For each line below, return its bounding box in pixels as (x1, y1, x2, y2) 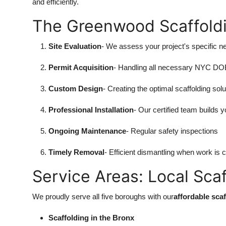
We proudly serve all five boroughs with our (32, 192, 174, 201)
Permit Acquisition (48, 63, 114, 72)
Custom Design (48, 84, 103, 93)
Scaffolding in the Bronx (48, 213, 134, 222)
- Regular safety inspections (126, 127, 218, 135)
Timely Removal (48, 148, 104, 156)
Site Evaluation (48, 42, 101, 50)
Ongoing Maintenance (48, 127, 126, 135)
